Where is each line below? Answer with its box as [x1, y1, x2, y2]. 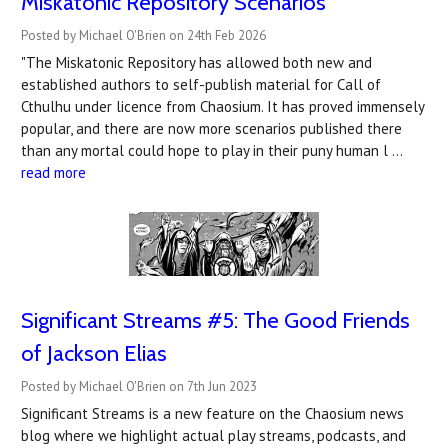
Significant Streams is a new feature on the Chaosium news [21, 403, 404, 423]
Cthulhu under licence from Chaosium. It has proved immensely [21, 97, 424, 117]
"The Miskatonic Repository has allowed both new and [21, 53, 372, 73]
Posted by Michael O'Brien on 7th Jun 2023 [21, 377, 257, 395]
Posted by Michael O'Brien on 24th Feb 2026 [21, 27, 266, 45]
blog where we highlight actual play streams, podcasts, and [21, 425, 406, 445]
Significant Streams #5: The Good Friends [21, 306, 410, 334]
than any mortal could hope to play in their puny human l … [21, 141, 402, 161]
